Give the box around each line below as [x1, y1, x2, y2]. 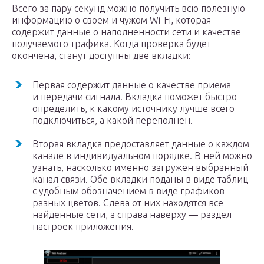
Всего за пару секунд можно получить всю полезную [12, 3, 245, 14]
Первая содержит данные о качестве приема [32, 80, 231, 90]
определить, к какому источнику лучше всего [32, 103, 235, 114]
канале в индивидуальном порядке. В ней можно [32, 150, 252, 161]
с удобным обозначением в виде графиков [32, 186, 225, 196]
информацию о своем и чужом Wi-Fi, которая [12, 15, 211, 25]
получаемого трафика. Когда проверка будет [12, 38, 211, 49]
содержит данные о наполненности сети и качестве [12, 27, 241, 37]
